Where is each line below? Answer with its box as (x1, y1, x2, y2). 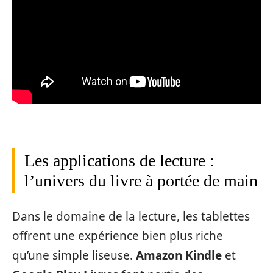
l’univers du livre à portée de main (24, 171, 258, 190)
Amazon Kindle (136, 247, 222, 264)
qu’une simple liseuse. (12, 247, 136, 264)
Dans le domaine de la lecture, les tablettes (12, 208, 250, 225)
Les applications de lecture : (24, 151, 214, 170)
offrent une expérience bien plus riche (12, 228, 223, 244)
